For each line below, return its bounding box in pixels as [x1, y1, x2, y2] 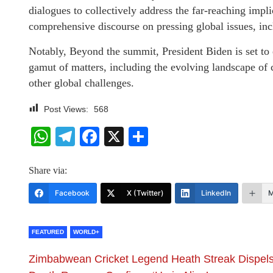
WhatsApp [51, 126, 141, 147]
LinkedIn [201, 188, 231, 197]
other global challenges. [29, 77, 134, 89]
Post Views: [44, 104, 88, 114]
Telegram [75, 126, 156, 147]
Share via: [29, 165, 67, 175]
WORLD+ [73, 229, 99, 235]
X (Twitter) [127, 188, 164, 197]
